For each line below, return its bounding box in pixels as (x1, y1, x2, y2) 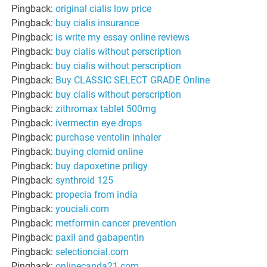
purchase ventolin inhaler (55, 131, 162, 143)
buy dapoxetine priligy (55, 160, 148, 172)
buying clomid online (55, 145, 144, 157)
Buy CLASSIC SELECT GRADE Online (55, 74, 210, 86)
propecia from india (55, 188, 138, 200)
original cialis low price (55, 2, 152, 14)
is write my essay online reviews (55, 31, 190, 43)
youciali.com (55, 203, 110, 215)
